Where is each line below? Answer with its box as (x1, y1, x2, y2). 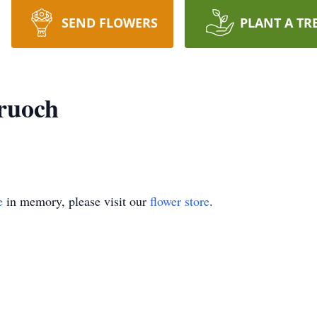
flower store (150, 192, 209, 209)
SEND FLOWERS (61, 14, 158, 31)
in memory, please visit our (3, 192, 150, 209)
